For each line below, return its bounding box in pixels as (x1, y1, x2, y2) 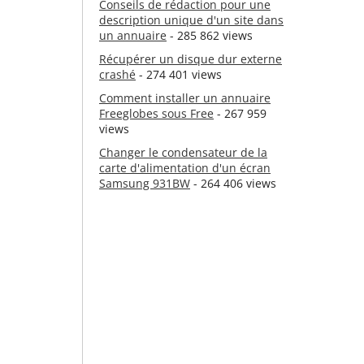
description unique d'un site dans (99, 12, 284, 28)
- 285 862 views (167, 28, 253, 43)
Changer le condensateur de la (99, 145, 267, 160)
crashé (99, 67, 136, 82)
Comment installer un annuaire (99, 90, 271, 106)
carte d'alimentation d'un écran (99, 160, 271, 175)
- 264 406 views (190, 175, 276, 191)
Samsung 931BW (99, 175, 190, 191)
